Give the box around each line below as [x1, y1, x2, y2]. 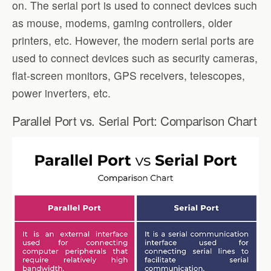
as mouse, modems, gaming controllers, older [12, 15, 232, 31]
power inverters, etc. [12, 85, 111, 101]
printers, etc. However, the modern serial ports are [12, 33, 254, 48]
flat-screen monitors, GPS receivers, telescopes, [12, 68, 245, 83]
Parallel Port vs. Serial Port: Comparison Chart [12, 111, 257, 129]
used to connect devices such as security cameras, [12, 50, 258, 66]
